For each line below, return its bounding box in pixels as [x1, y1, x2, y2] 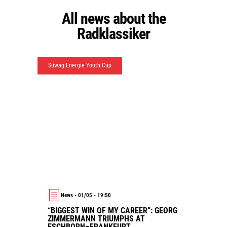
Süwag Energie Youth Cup [48, 62, 111, 69]
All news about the [61, 10, 70, 27]
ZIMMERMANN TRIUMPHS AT [48, 214, 145, 223]
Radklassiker [77, 25, 150, 43]
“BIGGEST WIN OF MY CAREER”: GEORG [48, 206, 177, 215]
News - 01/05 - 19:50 [64, 192, 111, 199]
